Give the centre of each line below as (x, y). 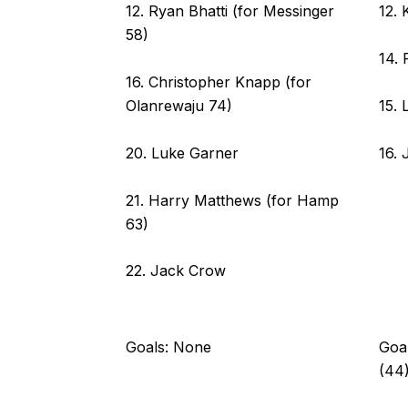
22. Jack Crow (176, 271)
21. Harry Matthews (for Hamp (232, 200)
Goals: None (168, 347)
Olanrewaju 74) (179, 105)
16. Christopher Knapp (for (219, 82)
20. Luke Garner (182, 153)
